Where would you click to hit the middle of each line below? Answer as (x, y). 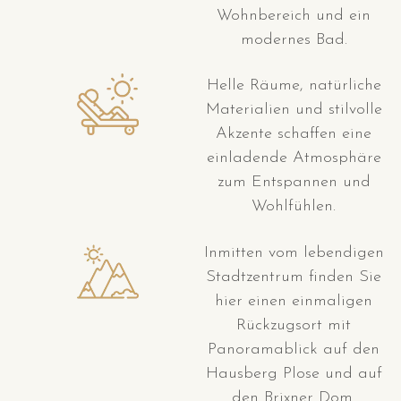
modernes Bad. (294, 39)
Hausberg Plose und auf (294, 373)
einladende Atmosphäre (294, 158)
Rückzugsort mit (294, 325)
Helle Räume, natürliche (294, 86)
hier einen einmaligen (294, 301)
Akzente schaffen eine (294, 134)
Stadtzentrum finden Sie (294, 277)
